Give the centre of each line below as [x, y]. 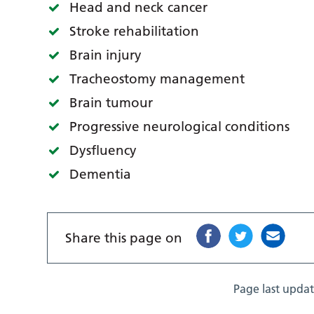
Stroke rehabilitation [135, 32]
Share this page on [124, 238]
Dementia [101, 175]
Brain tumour [111, 103]
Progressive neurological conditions [180, 127]
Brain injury [106, 55]
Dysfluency [103, 151]
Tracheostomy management [157, 79]
